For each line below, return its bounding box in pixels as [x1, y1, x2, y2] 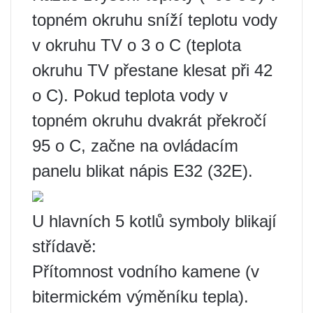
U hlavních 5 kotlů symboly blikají [32, 212, 277, 231]
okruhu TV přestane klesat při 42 [32, 61, 272, 80]
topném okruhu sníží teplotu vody [32, 10, 277, 29]
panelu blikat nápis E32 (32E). [32, 161, 253, 180]
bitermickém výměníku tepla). [32, 287, 249, 306]
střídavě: [32, 237, 96, 256]
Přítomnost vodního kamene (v [32, 262, 259, 281]
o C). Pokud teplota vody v [32, 86, 228, 105]
